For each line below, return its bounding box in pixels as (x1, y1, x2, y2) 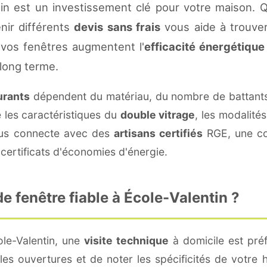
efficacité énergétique (144, 39, 265, 53)
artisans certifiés (113, 126, 203, 139)
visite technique (84, 234, 169, 247)
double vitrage (120, 108, 195, 121)
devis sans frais (74, 20, 161, 33)
